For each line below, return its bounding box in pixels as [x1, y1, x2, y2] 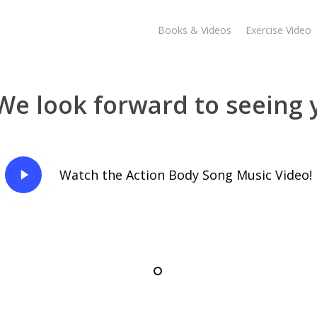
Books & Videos [158, 23, 231, 37]
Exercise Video [246, 23, 311, 37]
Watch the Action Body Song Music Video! [59, 166, 312, 183]
